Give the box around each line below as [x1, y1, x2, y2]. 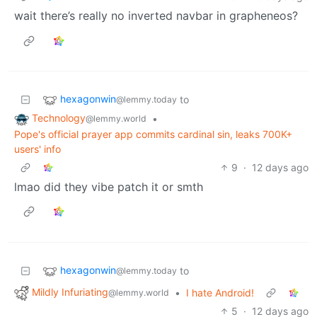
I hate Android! [186, 286, 254, 299]
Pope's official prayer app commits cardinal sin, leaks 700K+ [14, 127, 292, 140]
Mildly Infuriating [32, 285, 108, 298]
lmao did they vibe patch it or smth [14, 179, 203, 194]
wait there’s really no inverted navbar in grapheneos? [14, 8, 298, 23]
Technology [32, 112, 86, 124]
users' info [14, 142, 61, 155]
